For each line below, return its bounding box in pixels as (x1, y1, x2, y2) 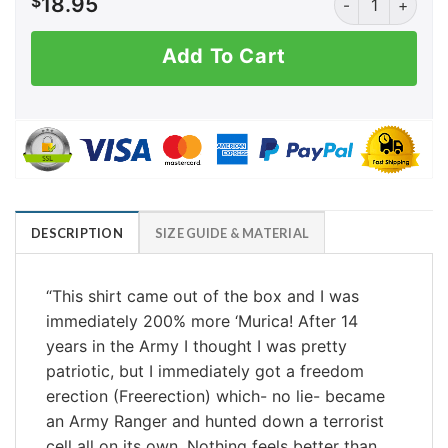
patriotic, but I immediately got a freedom (46, 360, 364, 381)
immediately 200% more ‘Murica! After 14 (46, 310, 358, 331)
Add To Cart (162, 44, 286, 68)
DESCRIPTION (31, 224, 123, 241)
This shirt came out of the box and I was (52, 285, 359, 306)
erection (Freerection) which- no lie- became (46, 385, 385, 406)
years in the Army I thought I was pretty (46, 335, 347, 356)
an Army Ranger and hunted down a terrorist (46, 410, 384, 431)
